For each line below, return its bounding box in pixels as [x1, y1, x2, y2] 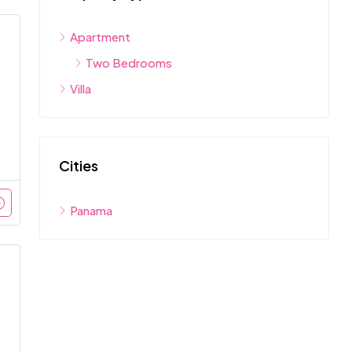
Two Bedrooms [86, 55, 172, 71]
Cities [59, 156, 98, 175]
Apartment [70, 29, 130, 45]
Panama [70, 203, 112, 218]
